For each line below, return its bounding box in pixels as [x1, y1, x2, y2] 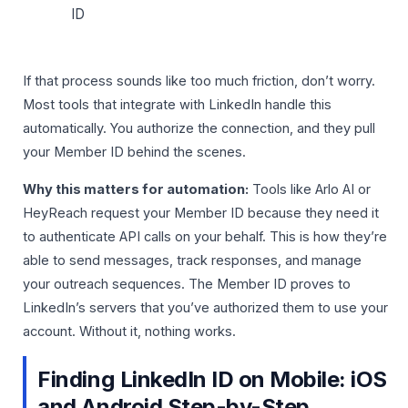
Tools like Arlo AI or [249, 180, 371, 198]
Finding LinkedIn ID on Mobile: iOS [37, 366, 388, 393]
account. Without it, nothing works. [23, 322, 236, 340]
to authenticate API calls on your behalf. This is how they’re [23, 228, 387, 245]
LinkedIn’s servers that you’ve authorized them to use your [23, 299, 388, 316]
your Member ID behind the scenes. [23, 144, 246, 161]
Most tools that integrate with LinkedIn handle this [23, 97, 331, 114]
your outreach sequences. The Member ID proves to [23, 275, 351, 292]
